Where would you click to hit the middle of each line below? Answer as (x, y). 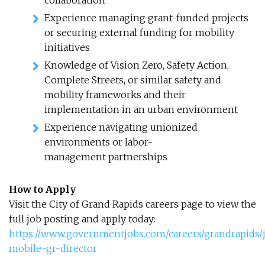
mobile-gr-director (53, 248)
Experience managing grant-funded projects (146, 18)
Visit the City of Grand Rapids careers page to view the (132, 204)
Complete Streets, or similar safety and (133, 80)
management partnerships (106, 157)
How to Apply (42, 189)
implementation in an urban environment (141, 109)
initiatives (67, 47)
